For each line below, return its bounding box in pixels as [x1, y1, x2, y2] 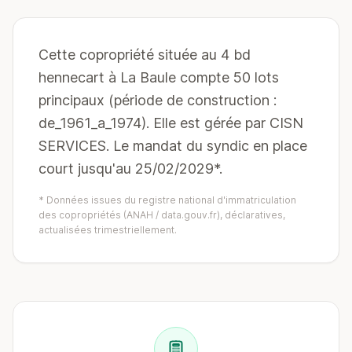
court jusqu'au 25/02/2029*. [38, 160, 222, 177]
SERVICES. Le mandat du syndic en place [38, 137, 307, 154]
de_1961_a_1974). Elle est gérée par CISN [38, 115, 303, 131]
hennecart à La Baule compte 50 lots [38, 69, 279, 86]
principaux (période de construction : [38, 92, 277, 108]
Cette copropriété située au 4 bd [38, 46, 251, 63]
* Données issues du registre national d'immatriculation [38, 194, 296, 206]
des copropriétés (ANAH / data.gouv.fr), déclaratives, [38, 209, 285, 221]
